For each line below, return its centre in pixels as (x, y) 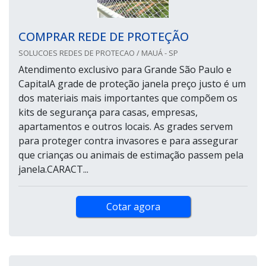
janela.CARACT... (53, 170)
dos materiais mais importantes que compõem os (128, 98)
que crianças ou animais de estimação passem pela (131, 155)
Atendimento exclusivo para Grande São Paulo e (125, 70)
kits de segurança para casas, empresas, (108, 113)
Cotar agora (133, 207)
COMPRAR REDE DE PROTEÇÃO (104, 37)
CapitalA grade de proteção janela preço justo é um (132, 84)
